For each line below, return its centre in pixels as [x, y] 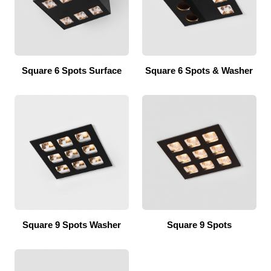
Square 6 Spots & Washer [199, 70]
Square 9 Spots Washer [72, 224]
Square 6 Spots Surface [72, 70]
